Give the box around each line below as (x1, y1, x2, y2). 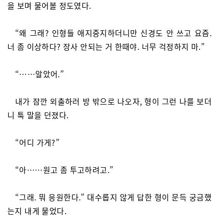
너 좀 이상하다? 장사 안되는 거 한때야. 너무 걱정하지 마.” (7, 41, 205, 52)
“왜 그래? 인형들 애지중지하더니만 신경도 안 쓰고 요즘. (15, 27, 212, 39)
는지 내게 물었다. (7, 205, 67, 217)
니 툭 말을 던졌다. (7, 109, 69, 121)
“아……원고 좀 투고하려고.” (15, 164, 114, 175)
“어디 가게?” (15, 136, 60, 148)
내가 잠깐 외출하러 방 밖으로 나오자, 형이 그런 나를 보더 (15, 95, 212, 107)
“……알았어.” (15, 68, 65, 80)
